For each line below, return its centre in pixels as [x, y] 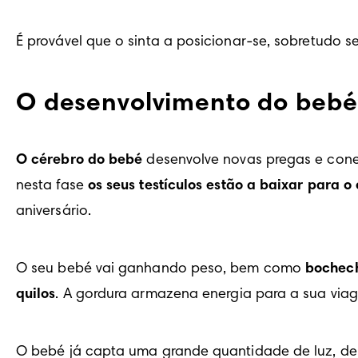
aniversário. [54, 212]
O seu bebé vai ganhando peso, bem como [161, 270]
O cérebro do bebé [80, 161]
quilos [36, 295]
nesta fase [52, 187]
